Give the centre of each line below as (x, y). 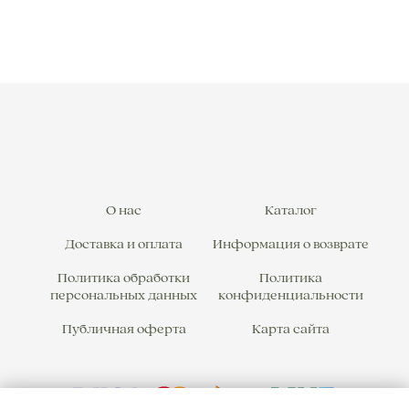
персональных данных (124, 295)
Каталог (291, 210)
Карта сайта (290, 329)
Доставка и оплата (124, 244)
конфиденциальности (291, 295)
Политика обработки (124, 278)
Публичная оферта (124, 329)
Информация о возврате (291, 244)
